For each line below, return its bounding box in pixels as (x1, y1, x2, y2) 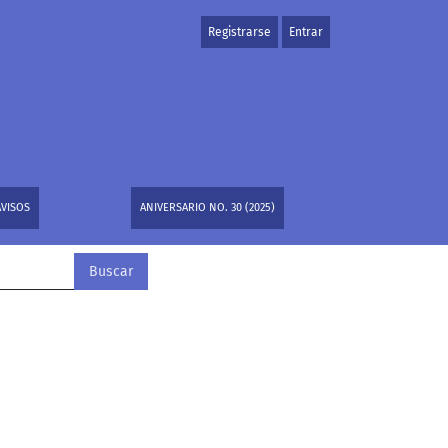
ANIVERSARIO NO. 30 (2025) (140, 201, 276, 214)
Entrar (289, 25, 323, 39)
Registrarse (208, 25, 271, 39)
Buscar (89, 263, 133, 280)
